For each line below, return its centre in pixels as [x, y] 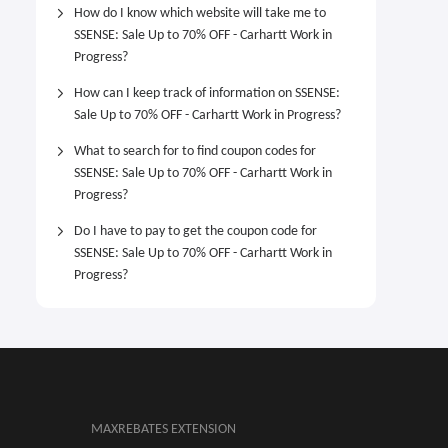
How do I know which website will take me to [200, 13]
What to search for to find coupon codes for [195, 151]
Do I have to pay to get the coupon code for [195, 231]
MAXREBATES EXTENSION [163, 429]
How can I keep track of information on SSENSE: [207, 93]
